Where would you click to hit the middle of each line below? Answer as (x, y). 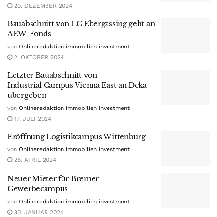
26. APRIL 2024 (34, 160)
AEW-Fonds (29, 34)
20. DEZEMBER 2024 (42, 6)
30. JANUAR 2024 (38, 212)
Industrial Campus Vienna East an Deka (77, 85)
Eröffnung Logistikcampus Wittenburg (77, 136)
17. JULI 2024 (32, 119)
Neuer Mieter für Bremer (53, 178)
